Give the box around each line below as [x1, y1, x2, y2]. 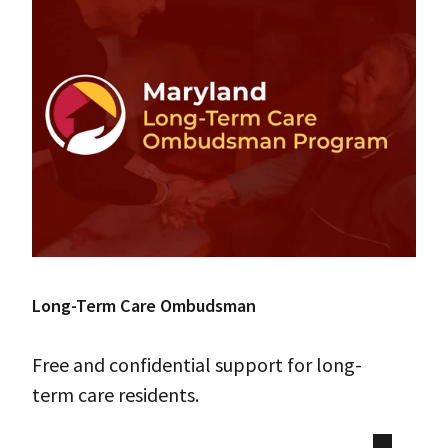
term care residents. [32, 382, 199, 408]
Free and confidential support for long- [32, 352, 362, 378]
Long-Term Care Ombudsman [32, 294, 256, 318]
